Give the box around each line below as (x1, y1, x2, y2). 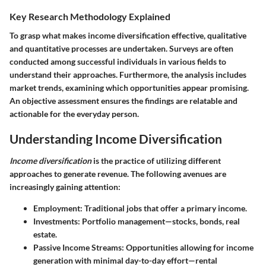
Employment (33, 203, 80, 214)
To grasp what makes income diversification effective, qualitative (9, 30, 246, 40)
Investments (33, 216, 78, 227)
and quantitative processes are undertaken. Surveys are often (9, 43, 233, 53)
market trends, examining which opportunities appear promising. (9, 82, 249, 93)
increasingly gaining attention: (9, 182, 121, 192)
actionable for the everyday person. (9, 108, 139, 119)
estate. (33, 229, 57, 240)
